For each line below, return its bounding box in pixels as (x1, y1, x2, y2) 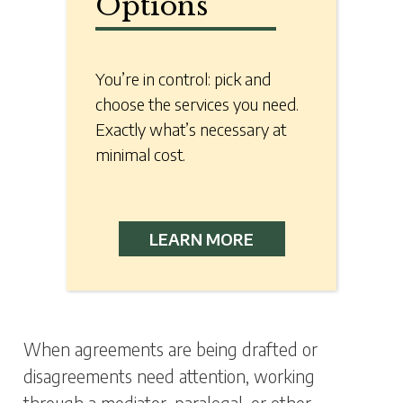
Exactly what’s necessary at (95, 119, 286, 139)
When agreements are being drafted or (23, 338, 318, 360)
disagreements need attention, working (23, 365, 316, 387)
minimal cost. (95, 144, 185, 165)
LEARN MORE (149, 228, 254, 249)
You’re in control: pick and (95, 68, 271, 89)
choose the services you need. (95, 94, 299, 114)
